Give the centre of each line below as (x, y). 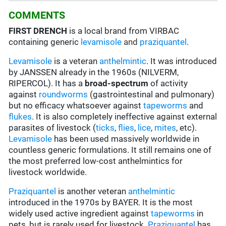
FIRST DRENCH (39, 31)
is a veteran (76, 61)
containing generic (45, 42)
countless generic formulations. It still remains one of (110, 150)
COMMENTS (37, 15)
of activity (168, 83)
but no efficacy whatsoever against (76, 106)
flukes (20, 117)
